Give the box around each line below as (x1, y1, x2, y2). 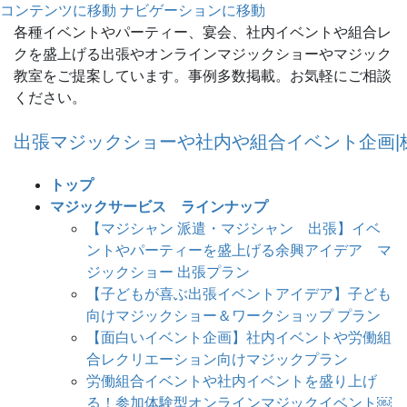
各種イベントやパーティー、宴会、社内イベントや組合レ (14, 25, 392, 40)
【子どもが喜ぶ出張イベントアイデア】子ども (86, 286, 392, 302)
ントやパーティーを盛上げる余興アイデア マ (86, 243, 392, 258)
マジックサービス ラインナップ (50, 199, 268, 214)
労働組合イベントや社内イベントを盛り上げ (86, 373, 377, 389)
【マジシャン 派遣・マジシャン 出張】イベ (86, 221, 381, 236)
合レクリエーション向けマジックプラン (86, 352, 348, 367)
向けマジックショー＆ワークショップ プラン (86, 308, 381, 323)
